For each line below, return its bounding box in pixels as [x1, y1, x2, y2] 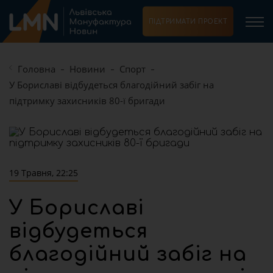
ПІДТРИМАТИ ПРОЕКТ [148, 18, 227, 25]
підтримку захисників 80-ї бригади [9, 94, 165, 107]
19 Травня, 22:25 [9, 167, 78, 179]
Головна [18, 63, 55, 75]
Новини [69, 63, 105, 75]
